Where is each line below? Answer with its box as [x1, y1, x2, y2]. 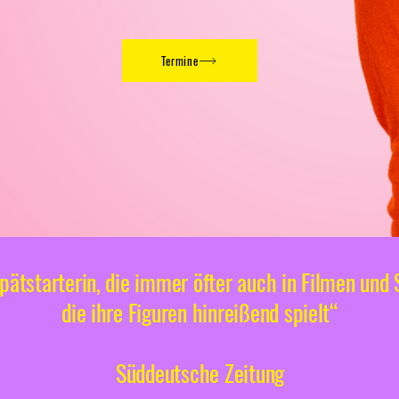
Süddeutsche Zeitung [115, 355, 285, 390]
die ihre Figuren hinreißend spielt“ [61, 295, 338, 330]
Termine [160, 52, 199, 69]
